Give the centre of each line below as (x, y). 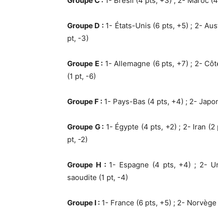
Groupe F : (85, 101)
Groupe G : (86, 127)
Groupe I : (83, 203)
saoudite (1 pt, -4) (98, 177)
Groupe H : (87, 165)
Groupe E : (85, 64)
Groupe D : (85, 26)
